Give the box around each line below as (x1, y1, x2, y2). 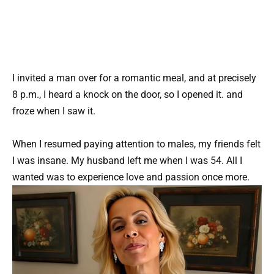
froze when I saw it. (12, 105, 95, 117)
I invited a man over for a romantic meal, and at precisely (12, 72, 256, 84)
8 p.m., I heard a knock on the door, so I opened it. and (12, 88, 243, 100)
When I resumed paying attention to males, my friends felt (12, 138, 261, 150)
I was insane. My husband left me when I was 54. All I (12, 154, 242, 166)
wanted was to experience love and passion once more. (12, 171, 250, 183)
